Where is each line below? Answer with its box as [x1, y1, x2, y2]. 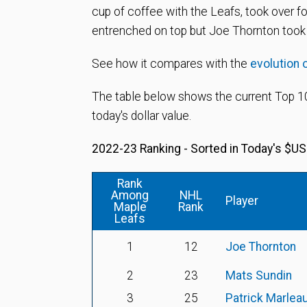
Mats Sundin [225, 269, 292, 282]
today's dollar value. [92, 109, 191, 123]
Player [225, 194, 258, 208]
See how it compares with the [92, 57, 250, 71]
